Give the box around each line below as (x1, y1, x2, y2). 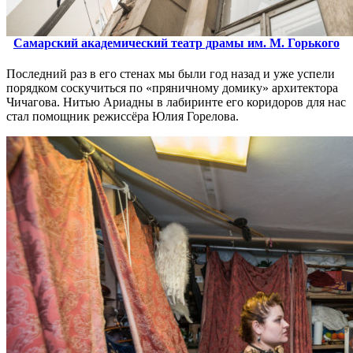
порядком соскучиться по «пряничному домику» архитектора (6, 80, 338, 95)
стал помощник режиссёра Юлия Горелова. (6, 109, 239, 123)
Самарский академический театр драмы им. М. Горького (13, 35, 340, 50)
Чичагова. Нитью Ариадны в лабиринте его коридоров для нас (6, 95, 346, 109)
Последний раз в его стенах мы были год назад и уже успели (6, 66, 335, 80)
